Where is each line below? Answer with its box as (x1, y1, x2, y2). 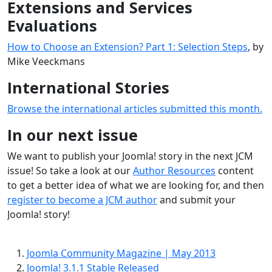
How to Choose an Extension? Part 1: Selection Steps (7, 39, 248, 53)
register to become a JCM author (7, 192, 157, 206)
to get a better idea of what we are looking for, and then (7, 178, 264, 192)
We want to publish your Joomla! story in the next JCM (7, 149, 253, 163)
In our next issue (7, 124, 138, 145)
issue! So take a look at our (7, 163, 133, 177)
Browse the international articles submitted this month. (7, 101, 262, 115)
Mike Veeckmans (7, 54, 85, 68)
